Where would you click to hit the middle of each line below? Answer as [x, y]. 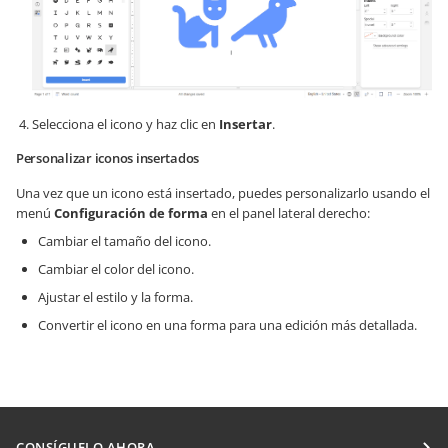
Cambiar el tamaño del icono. [124, 241]
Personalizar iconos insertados [108, 158]
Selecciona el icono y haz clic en [125, 124]
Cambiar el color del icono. [116, 269]
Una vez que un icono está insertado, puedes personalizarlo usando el [223, 193]
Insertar [245, 124]
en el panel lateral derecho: [289, 213]
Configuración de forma [131, 213]
